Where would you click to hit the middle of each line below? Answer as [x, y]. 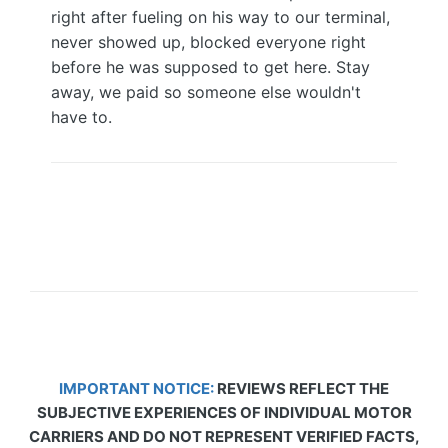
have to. [81, 117]
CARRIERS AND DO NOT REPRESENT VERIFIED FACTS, [224, 436]
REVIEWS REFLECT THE [303, 388]
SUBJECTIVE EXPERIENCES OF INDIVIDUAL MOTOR [224, 412]
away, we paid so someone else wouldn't [206, 92]
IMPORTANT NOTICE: [138, 388]
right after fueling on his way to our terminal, [220, 17]
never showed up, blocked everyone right [208, 42]
